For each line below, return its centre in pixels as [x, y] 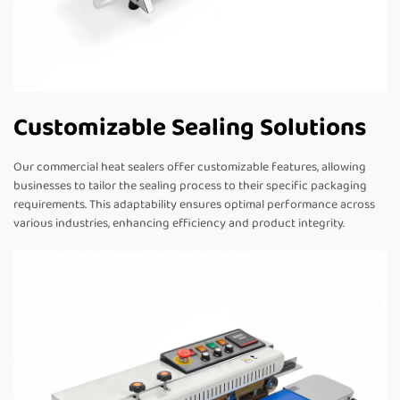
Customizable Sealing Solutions [190, 129]
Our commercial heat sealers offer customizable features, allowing [190, 167]
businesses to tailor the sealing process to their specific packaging [190, 186]
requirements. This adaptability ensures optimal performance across [194, 205]
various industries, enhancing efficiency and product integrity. [179, 224]
